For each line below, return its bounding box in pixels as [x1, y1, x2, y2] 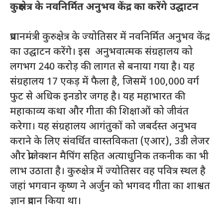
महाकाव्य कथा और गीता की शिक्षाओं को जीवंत [10, 105, 189, 118]
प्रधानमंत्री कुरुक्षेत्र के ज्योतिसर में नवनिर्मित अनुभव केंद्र [10, 30, 210, 44]
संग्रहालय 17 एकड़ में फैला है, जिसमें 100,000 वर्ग [10, 75, 199, 89]
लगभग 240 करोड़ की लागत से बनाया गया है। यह [10, 60, 195, 74]
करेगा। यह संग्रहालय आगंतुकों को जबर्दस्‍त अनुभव [10, 120, 197, 133]
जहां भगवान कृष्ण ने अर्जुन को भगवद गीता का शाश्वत [10, 180, 210, 193]
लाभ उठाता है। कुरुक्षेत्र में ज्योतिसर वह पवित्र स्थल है [10, 165, 206, 178]
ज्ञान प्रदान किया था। [10, 195, 81, 208]
